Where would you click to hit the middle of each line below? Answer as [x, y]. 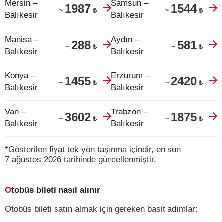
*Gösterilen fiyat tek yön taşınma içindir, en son [93, 149]
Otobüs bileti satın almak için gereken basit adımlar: [101, 209]
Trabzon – [129, 112]
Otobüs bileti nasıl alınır [56, 190]
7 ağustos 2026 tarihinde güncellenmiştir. [81, 159]
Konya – [20, 76]
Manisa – [22, 39]
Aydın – [125, 39]
